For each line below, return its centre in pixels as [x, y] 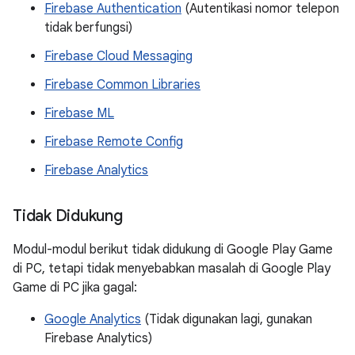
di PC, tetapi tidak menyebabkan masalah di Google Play [172, 269]
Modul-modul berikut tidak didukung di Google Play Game [173, 250]
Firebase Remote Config [114, 142]
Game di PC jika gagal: [75, 288]
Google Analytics [93, 319]
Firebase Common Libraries [122, 85]
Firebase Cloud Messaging [118, 56]
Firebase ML [79, 113]
